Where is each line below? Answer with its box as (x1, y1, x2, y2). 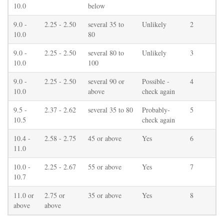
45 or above (88, 133, 121, 143)
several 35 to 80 (88, 105, 133, 114)
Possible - (142, 76, 169, 86)
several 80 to (88, 48, 124, 57)
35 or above (88, 190, 121, 200)
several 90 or (88, 76, 124, 86)
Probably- (142, 105, 170, 114)
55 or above (88, 162, 121, 171)
